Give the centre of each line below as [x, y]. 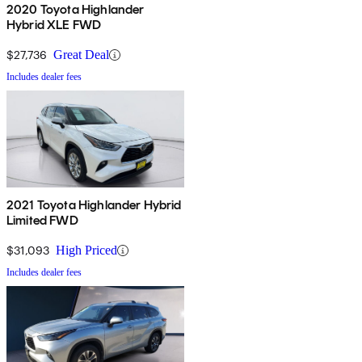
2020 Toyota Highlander [76, 10]
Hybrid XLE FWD [54, 25]
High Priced [86, 250]
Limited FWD [42, 221]
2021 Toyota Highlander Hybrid [94, 205]
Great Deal [81, 55]
